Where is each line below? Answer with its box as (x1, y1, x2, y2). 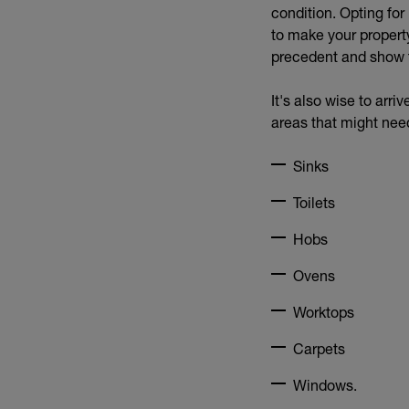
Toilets (293, 193, 335, 211)
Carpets (293, 339, 345, 357)
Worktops (293, 302, 354, 320)
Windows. (293, 375, 361, 393)
